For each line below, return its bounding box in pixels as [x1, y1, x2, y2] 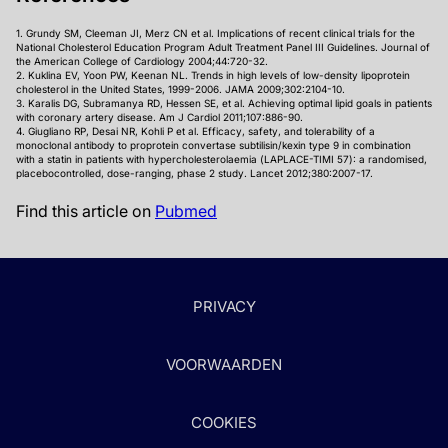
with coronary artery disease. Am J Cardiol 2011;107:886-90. [16, 111, 303, 123]
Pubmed [155, 201, 217, 221]
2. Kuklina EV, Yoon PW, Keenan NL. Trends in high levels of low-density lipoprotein [16, 69, 410, 81]
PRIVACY [192, 297, 256, 316]
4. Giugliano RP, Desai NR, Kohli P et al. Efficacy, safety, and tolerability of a [16, 125, 375, 137]
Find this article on [16, 201, 155, 221]
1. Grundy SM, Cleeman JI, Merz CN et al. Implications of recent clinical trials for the [16, 27, 415, 39]
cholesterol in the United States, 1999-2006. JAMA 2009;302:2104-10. [16, 83, 345, 95]
